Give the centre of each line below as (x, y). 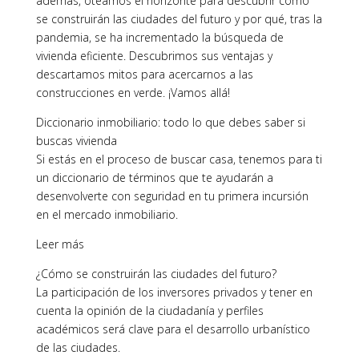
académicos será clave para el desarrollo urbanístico (173, 329)
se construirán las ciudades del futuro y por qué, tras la (179, 19)
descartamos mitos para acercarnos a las (144, 74)
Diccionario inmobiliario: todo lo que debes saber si (170, 122)
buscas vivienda (76, 141)
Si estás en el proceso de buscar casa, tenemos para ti (179, 159)
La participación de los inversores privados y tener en (174, 292)
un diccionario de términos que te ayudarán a (154, 177)
